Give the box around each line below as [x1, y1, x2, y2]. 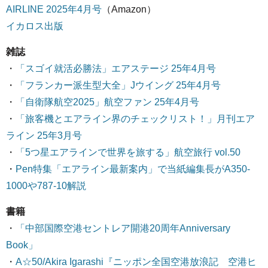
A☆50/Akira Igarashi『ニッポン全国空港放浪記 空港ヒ [16, 257, 257, 267]
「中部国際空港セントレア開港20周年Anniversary [16, 223, 230, 233]
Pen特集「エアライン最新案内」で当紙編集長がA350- [16, 164, 250, 174]
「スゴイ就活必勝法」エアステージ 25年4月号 [16, 63, 216, 74]
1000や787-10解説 [6, 181, 86, 191]
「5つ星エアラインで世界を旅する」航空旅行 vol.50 [16, 147, 240, 157]
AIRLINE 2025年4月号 [6, 4, 102, 14]
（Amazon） [102, 4, 156, 14]
